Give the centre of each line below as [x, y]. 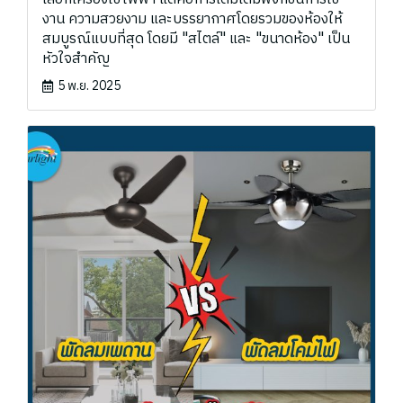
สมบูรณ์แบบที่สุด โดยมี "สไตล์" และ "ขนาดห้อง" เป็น [196, 40]
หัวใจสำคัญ [76, 59]
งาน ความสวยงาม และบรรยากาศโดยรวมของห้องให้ [193, 20]
